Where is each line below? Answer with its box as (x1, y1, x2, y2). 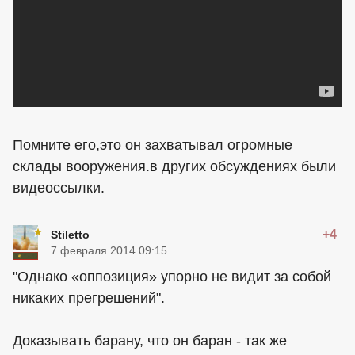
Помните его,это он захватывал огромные (13, 137, 292, 153)
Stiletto (51, 228, 90, 241)
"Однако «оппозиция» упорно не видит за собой (13, 269, 331, 284)
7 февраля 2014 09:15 (51, 244, 167, 257)
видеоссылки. (13, 180, 105, 196)
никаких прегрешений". (13, 290, 165, 306)
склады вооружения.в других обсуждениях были (13, 158, 336, 174)
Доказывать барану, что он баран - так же (13, 333, 287, 349)
